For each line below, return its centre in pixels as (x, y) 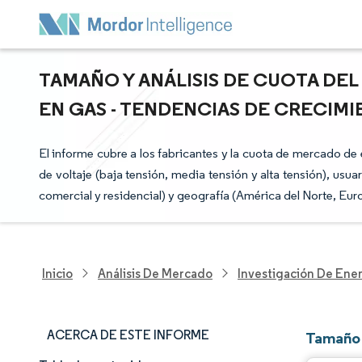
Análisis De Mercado (155, 273)
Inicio (57, 273)
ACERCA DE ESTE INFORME (128, 335)
